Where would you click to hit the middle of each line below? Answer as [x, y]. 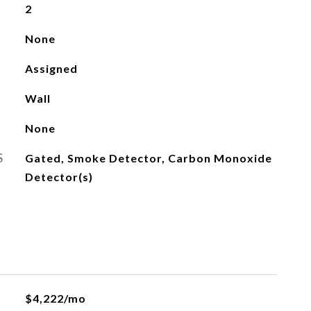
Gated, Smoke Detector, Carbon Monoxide [148, 158]
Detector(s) [59, 177]
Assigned [51, 68]
